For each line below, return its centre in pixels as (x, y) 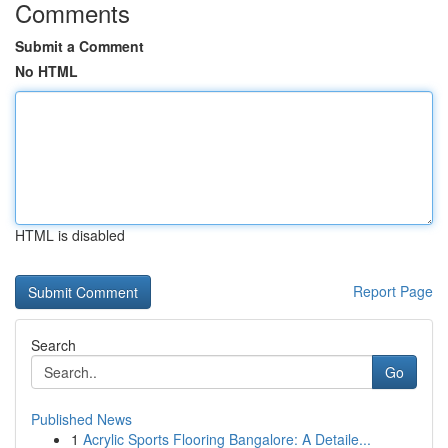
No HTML (46, 71)
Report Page (393, 291)
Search (53, 345)
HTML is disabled (70, 235)
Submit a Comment (79, 46)
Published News (81, 419)
